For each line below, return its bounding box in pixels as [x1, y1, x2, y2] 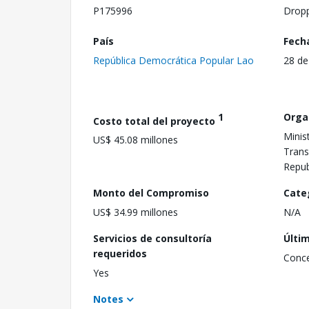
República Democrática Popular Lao [93, 53, 254, 67]
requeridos [93, 246, 147, 260]
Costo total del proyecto [93, 114, 218, 128]
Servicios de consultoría [93, 231, 212, 245]
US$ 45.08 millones [93, 133, 178, 147]
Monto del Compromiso [93, 186, 209, 199]
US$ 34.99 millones [93, 205, 178, 219]
